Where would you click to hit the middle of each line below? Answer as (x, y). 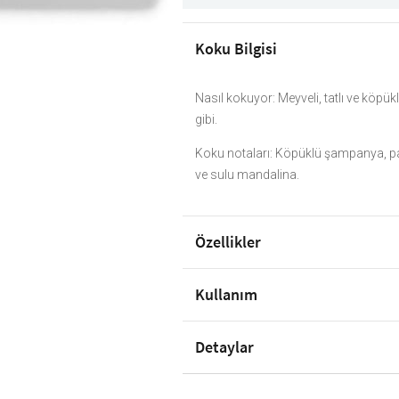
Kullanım (227, 295)
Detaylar (225, 347)
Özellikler (228, 242)
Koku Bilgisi (236, 49)
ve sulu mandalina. (248, 175)
